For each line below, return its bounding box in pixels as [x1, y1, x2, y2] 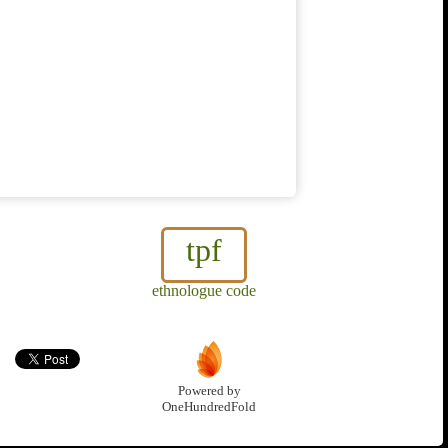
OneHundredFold [162, 400, 256, 415]
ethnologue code [152, 282, 256, 300]
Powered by [177, 384, 241, 399]
